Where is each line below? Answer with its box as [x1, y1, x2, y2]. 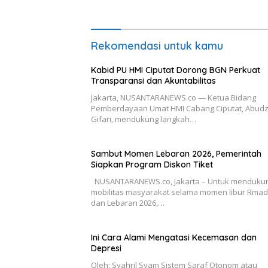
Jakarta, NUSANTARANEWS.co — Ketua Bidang [91, 92, 256, 103]
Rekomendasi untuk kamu [91, 39, 223, 53]
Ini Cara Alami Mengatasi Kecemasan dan [91, 232, 257, 243]
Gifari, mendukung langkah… [91, 114, 196, 125]
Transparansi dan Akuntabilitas [91, 75, 216, 87]
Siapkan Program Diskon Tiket [91, 159, 213, 170]
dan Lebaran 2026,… [91, 197, 165, 209]
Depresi [91, 243, 121, 254]
